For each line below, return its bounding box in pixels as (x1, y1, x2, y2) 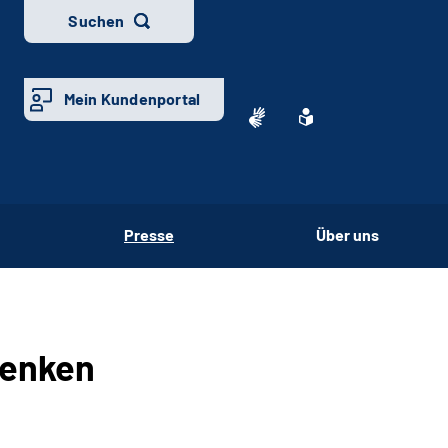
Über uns (316, 224, 379, 244)
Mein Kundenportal (63, 89, 201, 108)
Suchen (68, 11, 125, 30)
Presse (124, 224, 174, 244)
